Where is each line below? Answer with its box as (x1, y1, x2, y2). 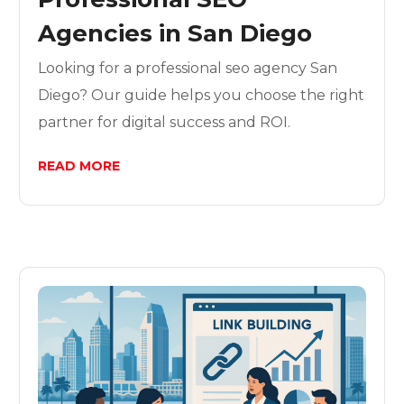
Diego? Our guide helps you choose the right (38, 87, 365, 105)
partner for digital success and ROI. (38, 114, 291, 132)
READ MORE (38, 158, 121, 175)
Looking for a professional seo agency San (38, 60, 338, 78)
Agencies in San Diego (38, 19, 313, 49)
